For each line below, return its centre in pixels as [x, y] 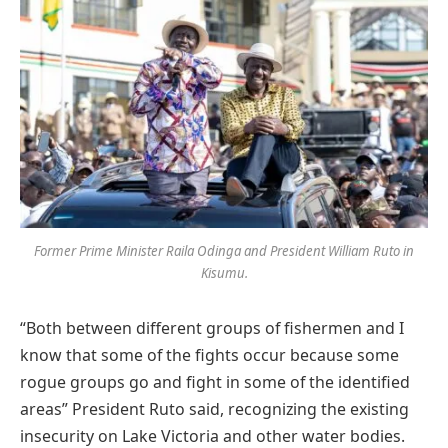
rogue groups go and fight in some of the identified [215, 382]
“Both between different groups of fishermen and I [212, 328]
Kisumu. [224, 272]
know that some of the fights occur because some [209, 355]
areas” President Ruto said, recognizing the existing [214, 409]
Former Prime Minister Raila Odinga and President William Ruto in [224, 250]
